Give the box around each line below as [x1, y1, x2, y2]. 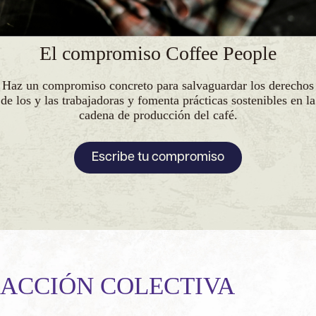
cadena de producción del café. [78, 107, 238, 122]
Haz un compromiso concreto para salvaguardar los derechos [2, 78, 314, 92]
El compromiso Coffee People [39, 42, 276, 65]
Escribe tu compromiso [92, 150, 224, 164]
